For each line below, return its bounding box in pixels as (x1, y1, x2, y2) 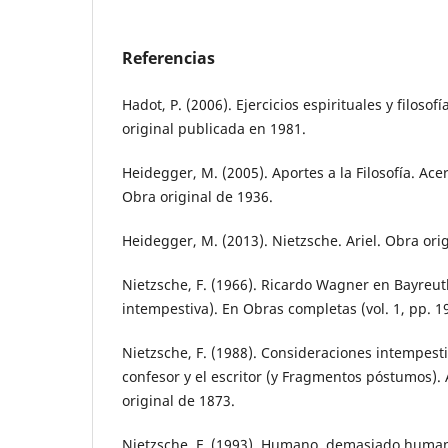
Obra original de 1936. (122, 186, 273, 206)
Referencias (122, 46, 215, 69)
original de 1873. (122, 390, 235, 410)
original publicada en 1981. (122, 118, 306, 138)
